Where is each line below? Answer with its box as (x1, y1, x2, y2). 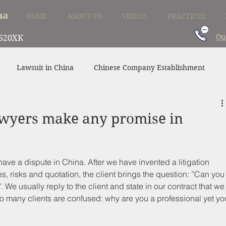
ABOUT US (67, 12, 102, 21)
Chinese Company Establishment (94, 63, 205, 72)
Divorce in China (7, 103, 64, 112)
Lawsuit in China (17, 63, 74, 72)
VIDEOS (122, 12, 148, 21)
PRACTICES (167, 12, 206, 21)
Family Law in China (83, 103, 153, 112)
